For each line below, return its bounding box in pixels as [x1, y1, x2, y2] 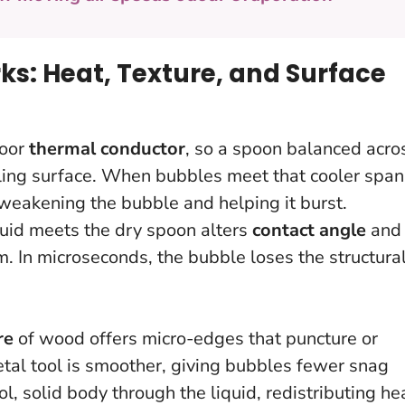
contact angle [252, 217, 366, 242]
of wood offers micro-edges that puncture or [14, 325, 378, 351]
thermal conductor [29, 136, 185, 161]
